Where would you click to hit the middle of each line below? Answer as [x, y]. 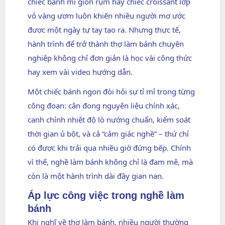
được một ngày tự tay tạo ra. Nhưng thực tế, [104, 30]
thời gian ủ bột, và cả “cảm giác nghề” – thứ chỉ [108, 134]
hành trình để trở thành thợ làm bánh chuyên [106, 44]
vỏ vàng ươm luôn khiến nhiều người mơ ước [106, 16]
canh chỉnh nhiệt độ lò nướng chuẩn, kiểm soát [109, 120]
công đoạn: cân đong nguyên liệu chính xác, [104, 106]
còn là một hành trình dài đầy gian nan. [96, 176]
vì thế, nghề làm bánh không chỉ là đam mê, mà [110, 162]
